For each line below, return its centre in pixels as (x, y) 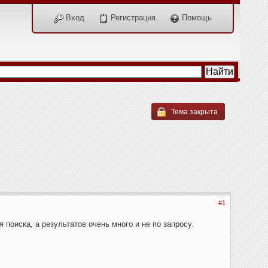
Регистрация (132, 18)
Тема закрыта (194, 112)
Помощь (196, 18)
